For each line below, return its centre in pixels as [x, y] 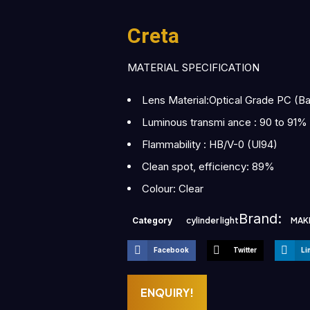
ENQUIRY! [167, 292]
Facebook [172, 250]
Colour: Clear [173, 189]
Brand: [262, 219]
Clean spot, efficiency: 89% [208, 166]
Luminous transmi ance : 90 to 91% [225, 122]
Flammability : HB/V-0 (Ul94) [210, 144]
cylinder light [212, 220]
